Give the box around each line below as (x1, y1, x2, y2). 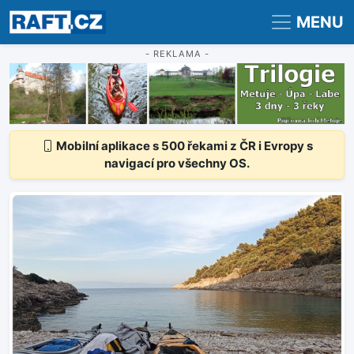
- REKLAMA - (145, 48, 209, 59)
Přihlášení (98, 7, 149, 20)
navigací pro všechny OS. (104, 156, 250, 171)
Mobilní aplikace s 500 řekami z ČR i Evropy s (53, 138, 313, 154)
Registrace (20, 7, 75, 20)
